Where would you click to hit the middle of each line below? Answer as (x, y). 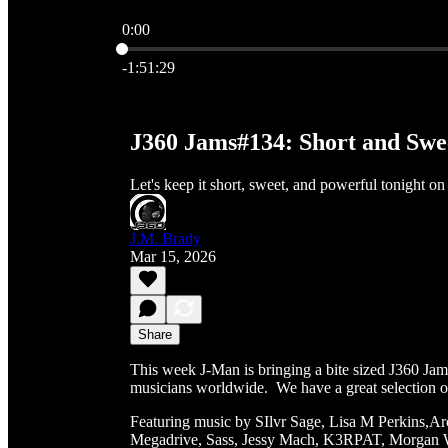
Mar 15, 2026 (173, 256)
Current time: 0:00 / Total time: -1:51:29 (246, 46)
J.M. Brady (165, 238)
